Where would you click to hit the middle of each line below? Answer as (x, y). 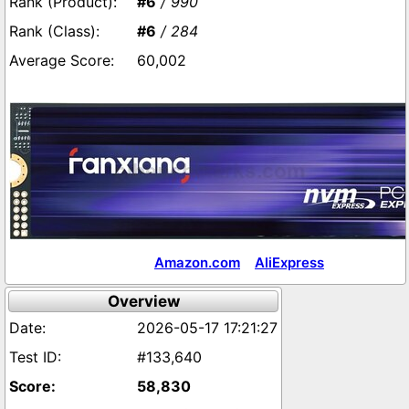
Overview (143, 301)
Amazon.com (197, 262)
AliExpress (289, 262)
